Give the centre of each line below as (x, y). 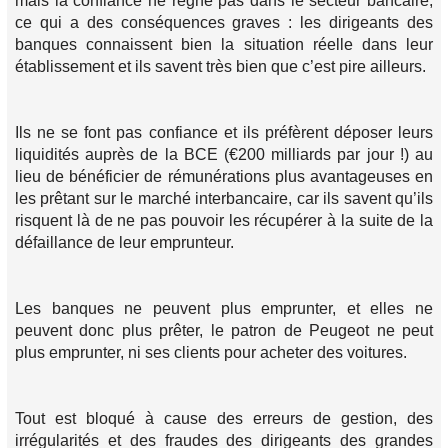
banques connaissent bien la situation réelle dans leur (224, 44)
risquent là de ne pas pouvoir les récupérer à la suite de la (224, 220)
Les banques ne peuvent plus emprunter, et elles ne (224, 308)
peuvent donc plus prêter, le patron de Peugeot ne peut (224, 330)
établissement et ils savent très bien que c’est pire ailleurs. (220, 66)
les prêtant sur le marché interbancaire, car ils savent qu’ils (224, 198)
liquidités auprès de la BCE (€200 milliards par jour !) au (224, 154)
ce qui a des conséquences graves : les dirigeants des (224, 22)
